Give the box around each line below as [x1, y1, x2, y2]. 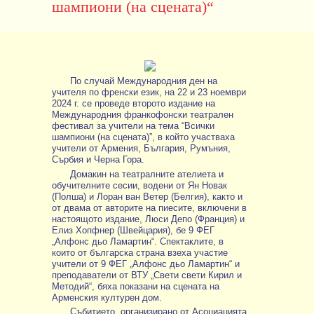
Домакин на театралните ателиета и [70, 168, 224, 179]
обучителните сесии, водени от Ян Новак [52, 179, 227, 191]
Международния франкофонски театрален [52, 109, 233, 120]
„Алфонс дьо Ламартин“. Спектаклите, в [52, 235, 224, 247]
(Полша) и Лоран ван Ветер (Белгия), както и [52, 191, 243, 202]
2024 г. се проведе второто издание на [52, 98, 215, 109]
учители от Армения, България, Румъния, [52, 143, 231, 153]
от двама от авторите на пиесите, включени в [52, 202, 247, 213]
